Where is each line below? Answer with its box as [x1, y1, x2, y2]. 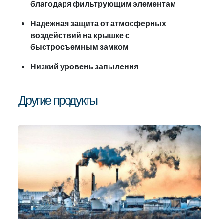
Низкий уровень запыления [30, 61, 139, 72]
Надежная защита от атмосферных [30, 18, 167, 29]
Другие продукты [18, 91, 97, 109]
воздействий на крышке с [30, 29, 130, 41]
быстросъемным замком [30, 41, 129, 53]
